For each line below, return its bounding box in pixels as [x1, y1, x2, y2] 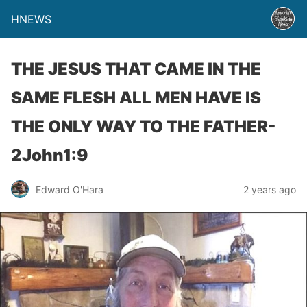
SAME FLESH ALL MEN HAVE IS [11, 88, 261, 108]
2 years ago [243, 183, 296, 195]
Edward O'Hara [36, 183, 103, 195]
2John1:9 [11, 145, 88, 165]
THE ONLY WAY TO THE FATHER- [11, 116, 275, 136]
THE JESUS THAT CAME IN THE [11, 59, 261, 79]
